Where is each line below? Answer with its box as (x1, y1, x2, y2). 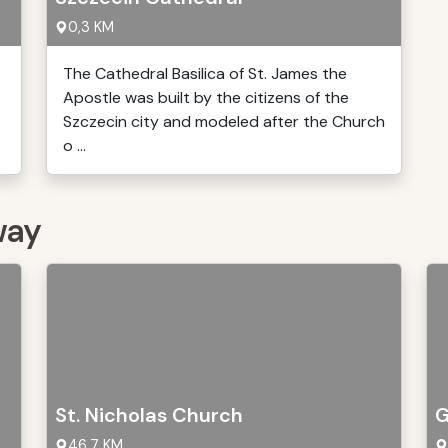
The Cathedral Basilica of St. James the (63, 63, 347, 84)
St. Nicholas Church (55, 402, 243, 428)
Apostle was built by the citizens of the (63, 87, 349, 108)
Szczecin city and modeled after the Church (63, 111, 385, 132)
